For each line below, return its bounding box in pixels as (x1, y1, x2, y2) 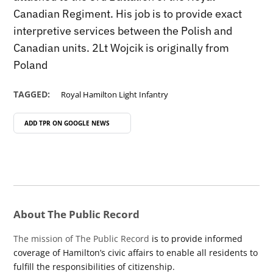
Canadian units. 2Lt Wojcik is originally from (13, 41, 230, 55)
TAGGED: (13, 88, 51, 101)
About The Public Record (13, 207, 140, 222)
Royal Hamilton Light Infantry (61, 90, 169, 101)
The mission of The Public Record (13, 233, 150, 245)
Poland (13, 58, 48, 73)
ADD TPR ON (24, 119, 64, 128)
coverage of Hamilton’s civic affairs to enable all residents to (13, 247, 258, 259)
